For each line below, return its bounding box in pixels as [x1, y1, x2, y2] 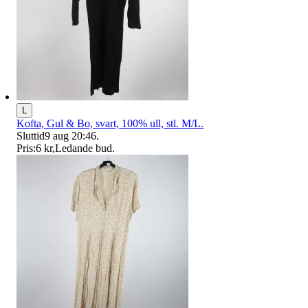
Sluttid [16, 129, 45, 142]
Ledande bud [55, 142, 112, 154]
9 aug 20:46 [45, 129, 96, 142]
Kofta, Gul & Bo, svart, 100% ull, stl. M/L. [16, 117, 203, 129]
